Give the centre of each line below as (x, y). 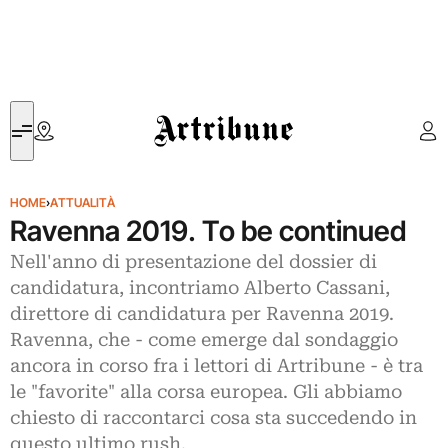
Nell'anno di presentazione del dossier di (193, 262)
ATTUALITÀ (82, 202)
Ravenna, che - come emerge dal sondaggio (204, 340)
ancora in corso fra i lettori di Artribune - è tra (216, 366)
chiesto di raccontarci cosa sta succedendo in (213, 418)
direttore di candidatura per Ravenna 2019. (202, 314)
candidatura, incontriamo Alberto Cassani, (200, 288)
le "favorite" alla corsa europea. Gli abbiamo (206, 392)
